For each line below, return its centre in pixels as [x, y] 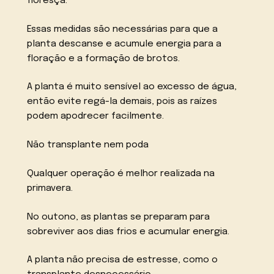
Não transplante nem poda [88, 145]
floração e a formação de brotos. [104, 58]
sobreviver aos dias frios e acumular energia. [128, 231]
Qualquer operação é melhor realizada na [121, 173]
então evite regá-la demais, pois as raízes [122, 102]
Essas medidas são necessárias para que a [123, 29]
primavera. [50, 188]
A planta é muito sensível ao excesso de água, [132, 87]
